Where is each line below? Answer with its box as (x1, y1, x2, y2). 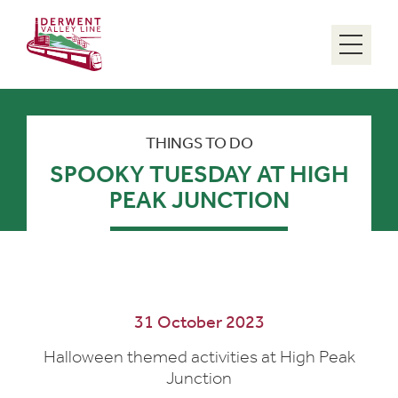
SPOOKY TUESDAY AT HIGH (49, 160, 349, 188)
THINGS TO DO (145, 133, 253, 153)
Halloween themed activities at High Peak (43, 346, 355, 367)
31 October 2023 (133, 311, 265, 332)
